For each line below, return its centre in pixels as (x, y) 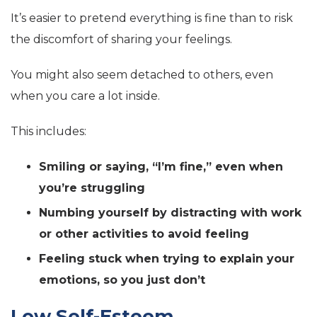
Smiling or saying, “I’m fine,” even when (161, 166)
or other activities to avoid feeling (144, 234)
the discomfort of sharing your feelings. (121, 39)
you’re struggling (92, 188)
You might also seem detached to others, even (142, 74)
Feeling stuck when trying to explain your (167, 258)
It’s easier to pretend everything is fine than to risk (152, 18)
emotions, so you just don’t (122, 279)
